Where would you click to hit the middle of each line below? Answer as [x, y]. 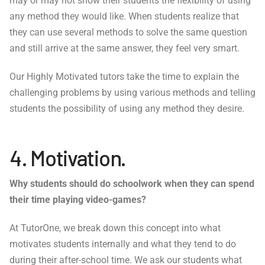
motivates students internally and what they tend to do [123, 244]
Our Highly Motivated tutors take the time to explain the [124, 77]
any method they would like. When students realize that [124, 17]
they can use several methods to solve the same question [128, 33]
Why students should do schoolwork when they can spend [132, 184]
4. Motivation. [68, 157]
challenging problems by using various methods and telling [132, 93]
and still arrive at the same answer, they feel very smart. [125, 49]
